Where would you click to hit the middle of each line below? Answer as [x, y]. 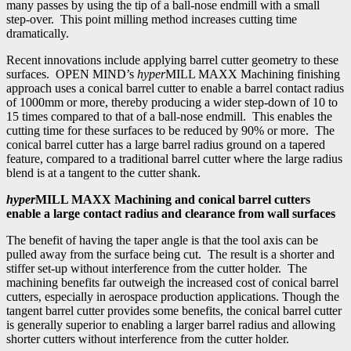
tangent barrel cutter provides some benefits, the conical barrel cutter [174, 310]
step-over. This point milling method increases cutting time [152, 19]
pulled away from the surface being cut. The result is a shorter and [170, 254]
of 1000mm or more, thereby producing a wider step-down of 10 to [172, 102]
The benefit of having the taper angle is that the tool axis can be [162, 240]
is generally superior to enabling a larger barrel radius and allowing [171, 324]
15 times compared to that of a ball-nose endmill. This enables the [169, 116]
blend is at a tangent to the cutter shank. [103, 172]
